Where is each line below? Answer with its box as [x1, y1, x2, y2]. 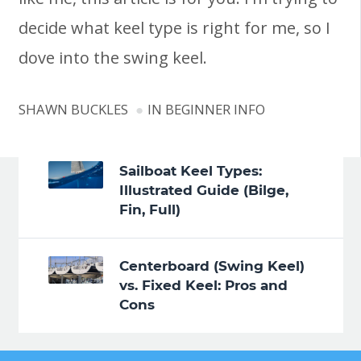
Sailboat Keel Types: [118, 163, 262, 180]
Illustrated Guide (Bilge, [118, 182, 288, 199]
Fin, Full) [118, 201, 180, 218]
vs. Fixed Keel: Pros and [118, 277, 288, 294]
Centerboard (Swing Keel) [118, 258, 305, 275]
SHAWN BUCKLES [18, 100, 128, 119]
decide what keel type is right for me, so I [18, 17, 330, 39]
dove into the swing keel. [18, 47, 207, 69]
